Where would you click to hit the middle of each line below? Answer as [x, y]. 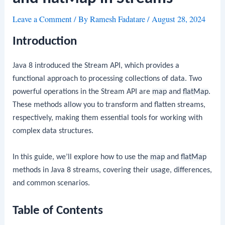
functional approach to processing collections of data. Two [107, 79]
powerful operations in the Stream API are [83, 92]
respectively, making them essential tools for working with [108, 118]
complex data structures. [53, 131]
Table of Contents [58, 211]
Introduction [45, 41]
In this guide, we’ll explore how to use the [82, 157]
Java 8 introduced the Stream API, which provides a [96, 66]
